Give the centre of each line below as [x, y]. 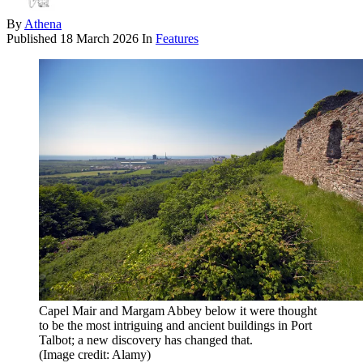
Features [177, 38]
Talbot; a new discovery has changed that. [146, 340]
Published [33, 38]
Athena [43, 23]
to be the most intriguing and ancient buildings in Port [175, 326]
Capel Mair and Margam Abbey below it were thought [178, 311]
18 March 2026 [99, 38]
